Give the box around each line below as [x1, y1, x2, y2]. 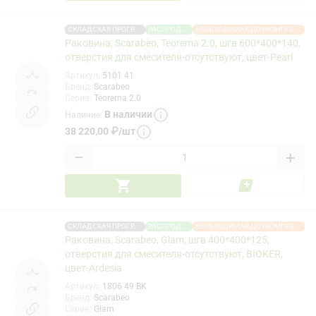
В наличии [104, 109, 152, 121]
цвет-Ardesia [65, 262, 122, 274]
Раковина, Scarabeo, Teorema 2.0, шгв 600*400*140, [65, 37, 300, 49]
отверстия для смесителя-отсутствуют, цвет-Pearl [65, 51, 293, 63]
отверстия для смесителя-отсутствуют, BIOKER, [65, 248, 283, 260]
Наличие [65, 110, 100, 121]
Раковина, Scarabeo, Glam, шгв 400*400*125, [65, 233, 269, 245]
